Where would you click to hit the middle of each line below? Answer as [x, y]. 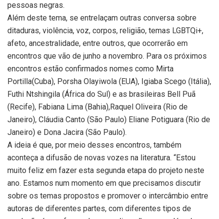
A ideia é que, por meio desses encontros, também [94, 145]
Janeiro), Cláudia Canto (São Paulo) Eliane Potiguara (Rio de [109, 119]
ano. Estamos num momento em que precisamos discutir [104, 183]
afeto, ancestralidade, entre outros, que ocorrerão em [98, 43]
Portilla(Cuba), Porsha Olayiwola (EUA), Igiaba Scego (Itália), [109, 81]
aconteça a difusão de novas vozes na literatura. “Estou [101, 157]
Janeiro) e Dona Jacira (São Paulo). [67, 132]
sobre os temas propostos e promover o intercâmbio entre [108, 196]
